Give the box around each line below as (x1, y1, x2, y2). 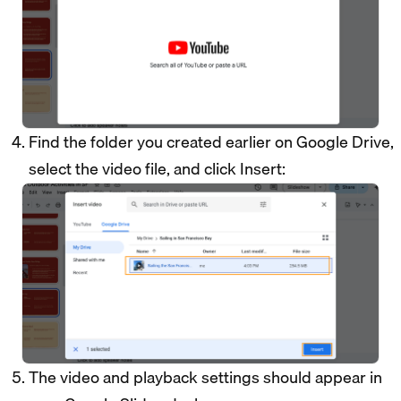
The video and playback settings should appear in (29, 364, 382, 391)
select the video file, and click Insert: (29, 155, 289, 182)
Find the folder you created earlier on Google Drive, (29, 128, 394, 155)
